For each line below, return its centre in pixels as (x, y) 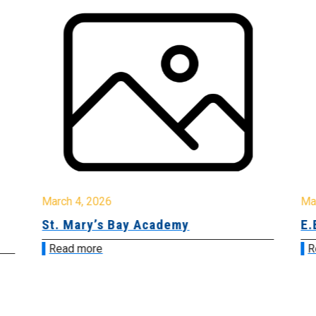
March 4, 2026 (77, 201)
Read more (76, 248)
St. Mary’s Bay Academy (116, 224)
